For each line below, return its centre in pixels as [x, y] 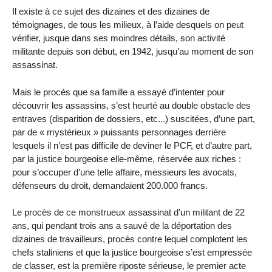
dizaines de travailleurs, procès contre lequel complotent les [130, 239]
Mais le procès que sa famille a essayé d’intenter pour [118, 92]
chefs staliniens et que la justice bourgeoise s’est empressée [132, 253]
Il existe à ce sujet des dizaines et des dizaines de [111, 11]
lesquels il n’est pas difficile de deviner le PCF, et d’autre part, [132, 145]
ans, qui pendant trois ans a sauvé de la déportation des [122, 226]
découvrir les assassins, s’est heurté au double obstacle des [131, 105]
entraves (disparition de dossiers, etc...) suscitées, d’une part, [134, 118]
